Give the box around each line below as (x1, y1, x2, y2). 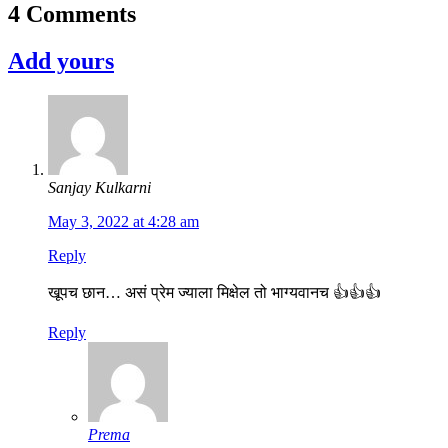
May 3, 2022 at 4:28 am (48, 213, 199, 231)
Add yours (8, 48, 114, 75)
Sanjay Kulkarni (48, 179, 151, 197)
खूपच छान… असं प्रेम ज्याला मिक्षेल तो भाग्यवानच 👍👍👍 (48, 284, 381, 302)
